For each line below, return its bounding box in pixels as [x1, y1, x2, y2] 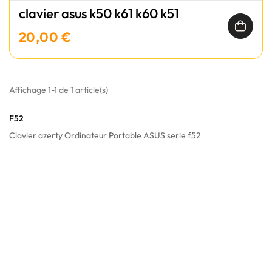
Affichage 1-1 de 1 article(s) [9, 84, 108, 95]
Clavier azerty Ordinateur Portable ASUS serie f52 [9, 130, 201, 141]
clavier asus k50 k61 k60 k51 [19, 5, 179, 22]
